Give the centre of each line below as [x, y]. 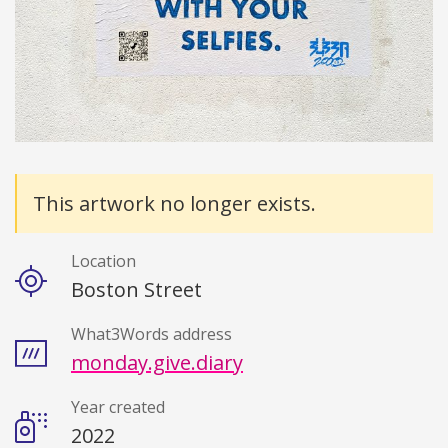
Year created [118, 407]
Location [103, 261]
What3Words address [151, 334]
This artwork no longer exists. [174, 204]
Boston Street [136, 290]
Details [54, 192]
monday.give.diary [157, 363]
